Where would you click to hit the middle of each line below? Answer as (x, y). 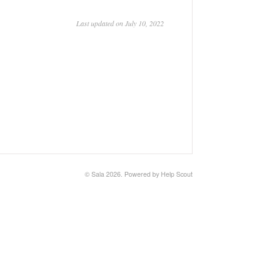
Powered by (143, 174)
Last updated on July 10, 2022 (120, 23)
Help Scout (177, 174)
